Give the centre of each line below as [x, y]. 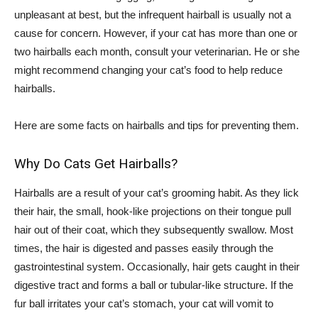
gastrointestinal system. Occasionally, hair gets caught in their [157, 266]
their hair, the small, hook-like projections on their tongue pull [153, 211]
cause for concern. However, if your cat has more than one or [156, 33]
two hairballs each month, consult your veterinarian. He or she [157, 51]
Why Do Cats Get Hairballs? [96, 163]
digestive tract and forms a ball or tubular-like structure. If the [154, 285]
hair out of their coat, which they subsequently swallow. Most [154, 229]
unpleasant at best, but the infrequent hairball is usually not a [153, 14]
